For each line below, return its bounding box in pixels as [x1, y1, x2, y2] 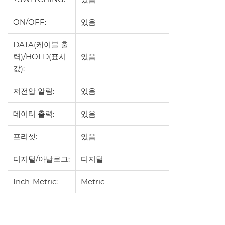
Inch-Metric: [13, 177, 58, 187]
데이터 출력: [13, 109, 54, 119]
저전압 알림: [13, 86, 54, 96]
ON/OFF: [13, 17, 46, 27]
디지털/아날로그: [13, 154, 70, 164]
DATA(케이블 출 [13, 40, 68, 50]
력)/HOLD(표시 [13, 52, 66, 62]
